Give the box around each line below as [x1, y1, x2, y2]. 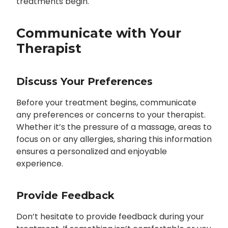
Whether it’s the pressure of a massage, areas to [16, 121, 212, 133]
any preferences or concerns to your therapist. [16, 109, 206, 121]
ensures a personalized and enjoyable [16, 146, 167, 158]
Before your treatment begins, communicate [16, 97, 196, 109]
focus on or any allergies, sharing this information [16, 133, 212, 146]
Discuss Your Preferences [16, 75, 153, 88]
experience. [16, 158, 63, 170]
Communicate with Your [16, 25, 181, 41]
